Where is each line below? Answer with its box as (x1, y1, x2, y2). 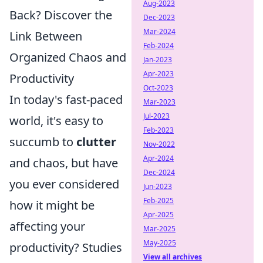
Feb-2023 (143, 125, 174, 135)
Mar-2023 (143, 97, 176, 107)
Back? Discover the (9, 7, 112, 23)
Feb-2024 (143, 41, 174, 50)
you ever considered (9, 176, 119, 192)
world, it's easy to (9, 113, 103, 129)
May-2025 (143, 238, 176, 248)
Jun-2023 (143, 181, 172, 191)
